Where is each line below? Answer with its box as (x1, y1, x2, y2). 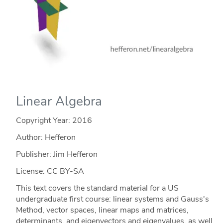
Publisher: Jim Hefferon (15, 148, 98, 160)
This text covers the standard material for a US (15, 182, 179, 194)
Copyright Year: (15, 114, 72, 126)
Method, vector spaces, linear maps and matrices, (15, 204, 189, 216)
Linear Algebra (15, 92, 102, 110)
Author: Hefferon (15, 131, 76, 143)
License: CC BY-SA (15, 165, 84, 177)
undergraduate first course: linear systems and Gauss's (15, 193, 209, 205)
